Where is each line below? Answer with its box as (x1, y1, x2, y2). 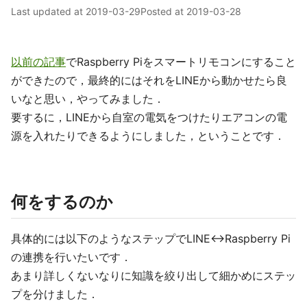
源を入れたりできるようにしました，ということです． (11, 129, 285, 143)
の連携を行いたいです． (11, 250, 132, 264)
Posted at (140, 5, 186, 17)
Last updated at (11, 5, 86, 17)
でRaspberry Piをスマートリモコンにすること (66, 55, 296, 69)
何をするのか (11, 192, 113, 212)
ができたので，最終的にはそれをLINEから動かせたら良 (11, 73, 287, 87)
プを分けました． (11, 287, 99, 301)
